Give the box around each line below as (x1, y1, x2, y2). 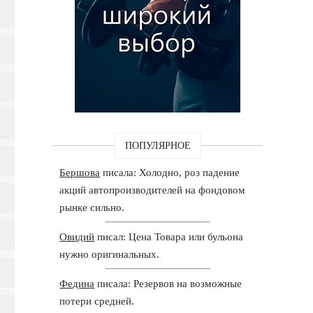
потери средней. (59, 295, 135, 307)
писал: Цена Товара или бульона (94, 231, 244, 242)
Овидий (59, 231, 95, 242)
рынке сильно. (59, 201, 125, 213)
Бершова (59, 166, 101, 178)
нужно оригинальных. (59, 248, 160, 260)
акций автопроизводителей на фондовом (59, 184, 246, 196)
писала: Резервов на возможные (94, 277, 242, 289)
